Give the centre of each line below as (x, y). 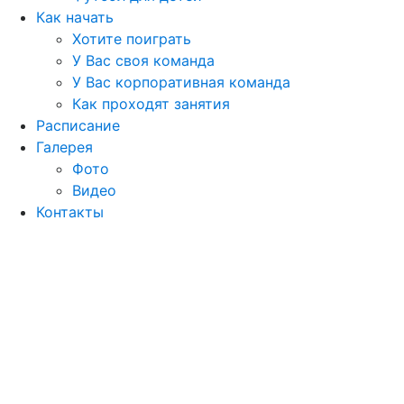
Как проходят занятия (151, 104)
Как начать (75, 18)
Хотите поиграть (132, 39)
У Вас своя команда (143, 61)
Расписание (78, 126)
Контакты (70, 212)
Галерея (64, 147)
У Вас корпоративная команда (181, 83)
